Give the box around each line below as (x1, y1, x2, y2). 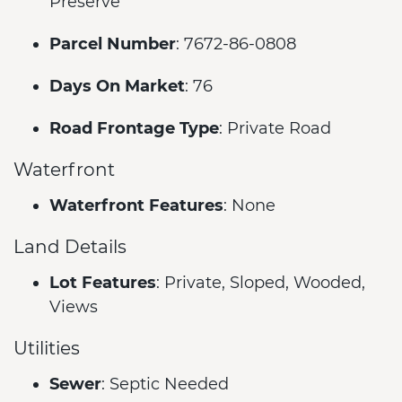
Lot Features (49, 273, 156, 293)
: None (223, 196, 275, 215)
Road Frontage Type (49, 118, 219, 138)
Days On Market (49, 76, 185, 96)
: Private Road (219, 118, 331, 138)
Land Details (13, 235, 127, 258)
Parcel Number (49, 34, 176, 54)
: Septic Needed (101, 374, 229, 394)
